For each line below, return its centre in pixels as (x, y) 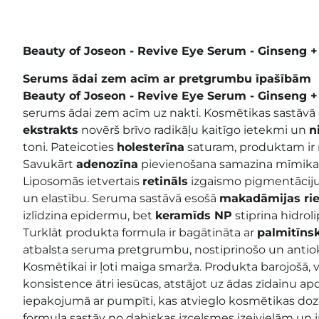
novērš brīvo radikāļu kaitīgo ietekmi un (194, 130)
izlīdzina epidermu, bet (89, 215)
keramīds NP (194, 215)
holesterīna (151, 147)
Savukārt (49, 164)
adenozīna (107, 164)
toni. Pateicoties (70, 147)
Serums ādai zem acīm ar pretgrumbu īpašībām (167, 78)
